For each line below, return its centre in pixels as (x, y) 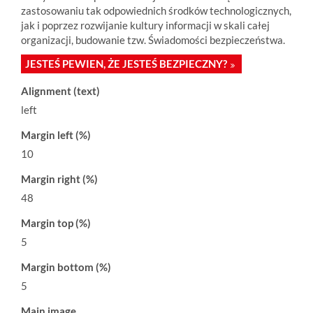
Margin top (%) (56, 223)
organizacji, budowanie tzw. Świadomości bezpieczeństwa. (153, 39)
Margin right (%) (59, 179)
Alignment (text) (60, 91)
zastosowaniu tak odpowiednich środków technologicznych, (156, 10)
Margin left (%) (56, 135)
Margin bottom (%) (66, 267)
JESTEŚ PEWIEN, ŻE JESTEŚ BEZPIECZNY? (126, 64)
